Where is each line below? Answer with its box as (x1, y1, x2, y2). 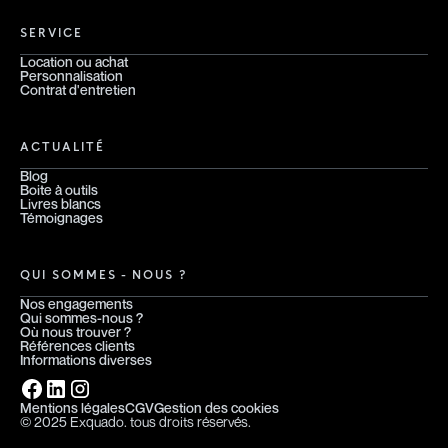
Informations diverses (20, 351, 152, 369)
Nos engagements (20, 295, 133, 313)
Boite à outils (20, 181, 98, 199)
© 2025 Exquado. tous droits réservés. (20, 413, 251, 431)
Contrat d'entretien (20, 81, 136, 99)
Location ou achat (20, 53, 128, 71)
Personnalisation (20, 67, 123, 85)
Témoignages (20, 209, 103, 227)
